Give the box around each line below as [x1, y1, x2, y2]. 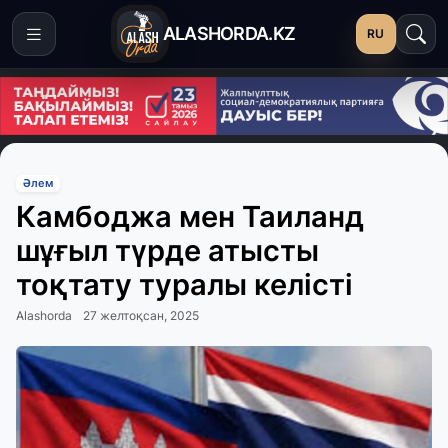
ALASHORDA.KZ [162, 23, 296, 44]
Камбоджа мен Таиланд [16, 199, 364, 235]
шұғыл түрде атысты [16, 233, 319, 269]
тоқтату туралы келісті [16, 267, 353, 303]
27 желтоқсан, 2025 [83, 308, 199, 324]
